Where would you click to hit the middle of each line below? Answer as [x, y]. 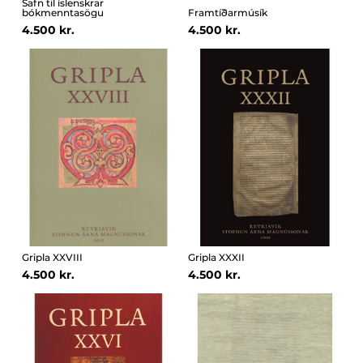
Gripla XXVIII [52, 258]
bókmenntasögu [62, 13]
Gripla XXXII [216, 258]
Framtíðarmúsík [228, 13]
